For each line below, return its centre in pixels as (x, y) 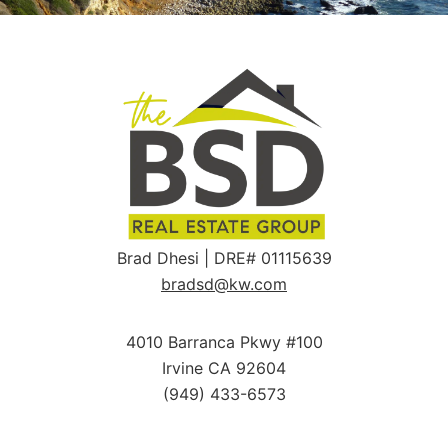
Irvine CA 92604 (224, 367)
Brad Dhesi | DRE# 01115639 (224, 257)
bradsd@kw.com (224, 283)
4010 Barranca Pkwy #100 (224, 341)
